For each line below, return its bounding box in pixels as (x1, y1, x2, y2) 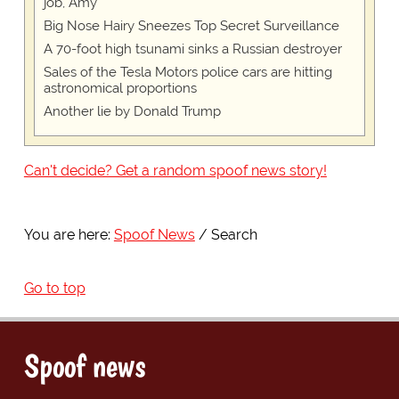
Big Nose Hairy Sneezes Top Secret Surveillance (43, 18, 339, 35)
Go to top (23, 280, 85, 297)
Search (210, 226, 257, 244)
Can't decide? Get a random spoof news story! (23, 162, 327, 180)
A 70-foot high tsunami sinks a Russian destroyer (43, 41, 342, 58)
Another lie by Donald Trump (43, 103, 221, 120)
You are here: (23, 226, 110, 244)
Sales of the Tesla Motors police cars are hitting (43, 64, 332, 81)
